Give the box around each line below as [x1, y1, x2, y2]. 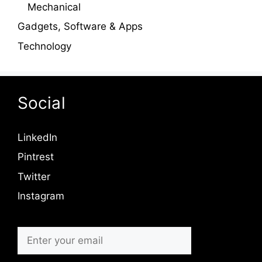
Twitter [18, 170, 50, 182]
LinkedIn [18, 131, 57, 143]
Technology [18, 40, 71, 52]
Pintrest [18, 151, 54, 163]
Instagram [18, 190, 64, 202]
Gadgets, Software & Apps [18, 20, 143, 33]
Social [18, 92, 65, 113]
